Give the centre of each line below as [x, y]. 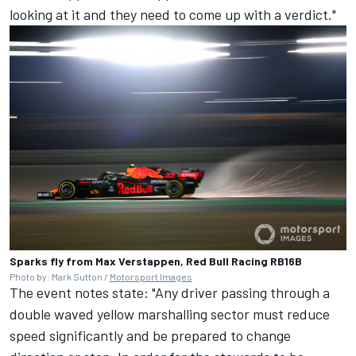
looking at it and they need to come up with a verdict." [173, 14]
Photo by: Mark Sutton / [60, 276]
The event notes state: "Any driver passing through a [170, 292]
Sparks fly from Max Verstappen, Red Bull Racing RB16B [156, 261]
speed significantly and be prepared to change [150, 335]
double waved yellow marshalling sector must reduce [170, 313]
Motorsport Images [151, 276]
